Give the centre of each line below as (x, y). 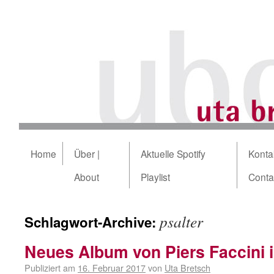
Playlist (155, 177)
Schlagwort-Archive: (92, 222)
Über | (87, 154)
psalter (181, 221)
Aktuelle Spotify (173, 154)
